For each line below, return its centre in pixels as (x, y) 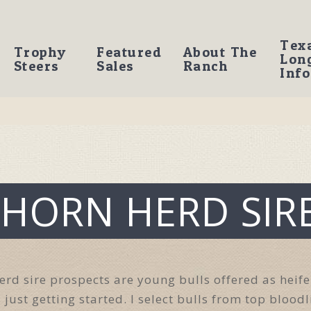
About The (220, 52)
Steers (36, 66)
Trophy (40, 52)
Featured (129, 52)
